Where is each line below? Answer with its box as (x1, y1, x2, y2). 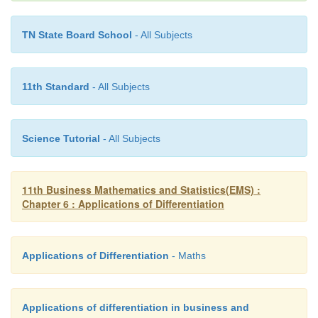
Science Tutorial (22, 132, 100, 144)
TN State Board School (22, 28, 132, 40)
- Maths (169, 249, 206, 261)
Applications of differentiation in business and (22, 301, 249, 313)
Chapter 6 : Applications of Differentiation (22, 196, 224, 211)
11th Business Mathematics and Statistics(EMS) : (22, 182, 261, 197)
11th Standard (22, 80, 89, 92)
